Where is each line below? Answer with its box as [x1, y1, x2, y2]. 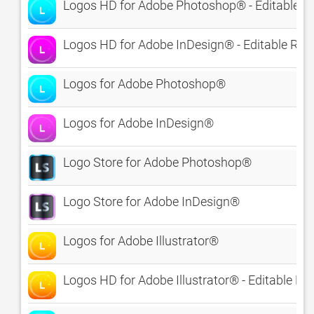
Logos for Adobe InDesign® [63, 116, 214, 130]
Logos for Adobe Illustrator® [63, 233, 219, 248]
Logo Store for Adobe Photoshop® [63, 155, 252, 170]
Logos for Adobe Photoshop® [63, 76, 226, 91]
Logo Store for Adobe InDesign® [63, 194, 240, 209]
